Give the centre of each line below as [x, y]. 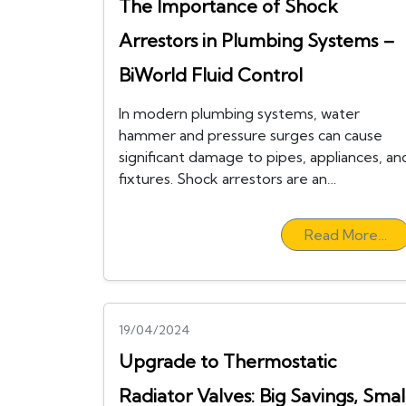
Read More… [346, 235]
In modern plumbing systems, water [239, 114]
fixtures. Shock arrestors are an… [227, 179]
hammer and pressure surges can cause [251, 135]
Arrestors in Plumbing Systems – [257, 41]
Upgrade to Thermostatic [228, 362]
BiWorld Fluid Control [211, 75]
